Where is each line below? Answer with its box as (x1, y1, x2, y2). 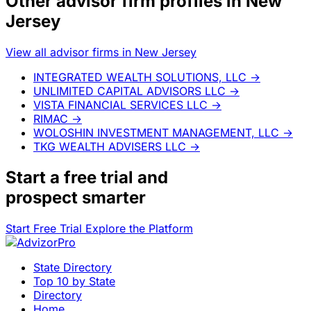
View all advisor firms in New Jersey (6, 44, 196, 59)
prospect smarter (6, 187, 146, 208)
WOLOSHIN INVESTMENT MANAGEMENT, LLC (33, 125, 279, 140)
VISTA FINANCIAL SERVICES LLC (33, 97, 208, 112)
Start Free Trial (6, 221, 85, 235)
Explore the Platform (85, 221, 193, 235)
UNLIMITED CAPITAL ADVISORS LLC (33, 83, 226, 98)
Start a (6, 167, 64, 187)
